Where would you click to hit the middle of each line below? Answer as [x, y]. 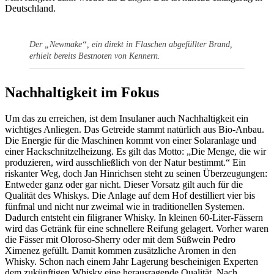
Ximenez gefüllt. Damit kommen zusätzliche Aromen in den [120, 250]
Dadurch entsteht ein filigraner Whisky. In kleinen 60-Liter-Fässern [134, 217]
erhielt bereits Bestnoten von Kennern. [95, 56]
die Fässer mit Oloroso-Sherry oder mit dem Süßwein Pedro [120, 239]
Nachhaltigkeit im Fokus [82, 93]
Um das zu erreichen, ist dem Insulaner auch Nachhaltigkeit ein [127, 118]
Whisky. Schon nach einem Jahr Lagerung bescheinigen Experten [131, 261]
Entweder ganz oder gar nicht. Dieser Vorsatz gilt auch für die [124, 184]
